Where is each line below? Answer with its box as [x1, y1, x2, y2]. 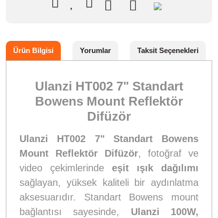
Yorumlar [80, 46, 111, 54]
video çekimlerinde [19, 162, 112, 173]
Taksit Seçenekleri [137, 46, 199, 54]
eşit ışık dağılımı [112, 162, 199, 173]
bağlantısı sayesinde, [19, 206, 131, 217]
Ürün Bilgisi [13, 46, 54, 54]
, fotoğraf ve [138, 147, 199, 159]
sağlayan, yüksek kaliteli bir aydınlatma [19, 177, 199, 188]
